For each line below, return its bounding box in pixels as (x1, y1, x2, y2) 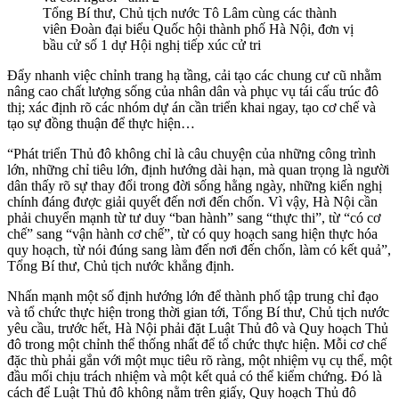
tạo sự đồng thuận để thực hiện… (7, 115, 195, 131)
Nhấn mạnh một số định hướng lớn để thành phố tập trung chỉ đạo (7, 288, 379, 304)
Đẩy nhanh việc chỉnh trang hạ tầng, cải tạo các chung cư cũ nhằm (7, 67, 381, 83)
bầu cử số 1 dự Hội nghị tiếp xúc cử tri (43, 37, 261, 53)
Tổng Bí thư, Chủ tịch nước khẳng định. (7, 257, 234, 273)
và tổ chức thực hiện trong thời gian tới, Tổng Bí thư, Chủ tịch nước (7, 304, 389, 320)
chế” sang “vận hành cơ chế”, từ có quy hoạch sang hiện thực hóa (7, 225, 378, 241)
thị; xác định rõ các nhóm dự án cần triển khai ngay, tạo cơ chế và (7, 99, 376, 115)
